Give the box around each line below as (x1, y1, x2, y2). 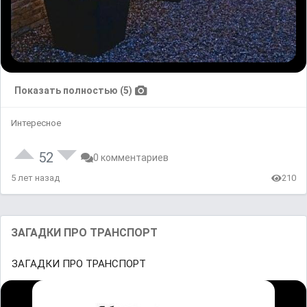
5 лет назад (11, 173, 60, 184)
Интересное (11, 118, 61, 129)
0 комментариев (93, 152, 169, 164)
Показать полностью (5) (14, 85, 132, 97)
